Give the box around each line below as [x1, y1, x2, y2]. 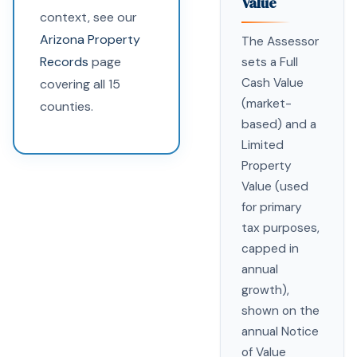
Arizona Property [40, 31, 140, 48]
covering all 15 [40, 76, 120, 92]
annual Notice [241, 324, 319, 339]
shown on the [241, 303, 320, 319]
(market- [241, 96, 292, 112]
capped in [241, 241, 299, 257]
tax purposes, [241, 220, 320, 236]
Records [40, 53, 88, 70]
